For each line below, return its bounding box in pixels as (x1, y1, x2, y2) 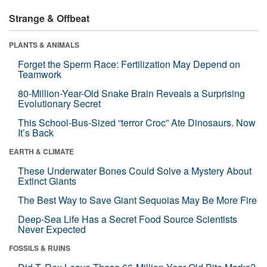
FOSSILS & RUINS (9, 242, 70, 253)
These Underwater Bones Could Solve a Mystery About (18, 163, 252, 178)
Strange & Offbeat (9, 11, 89, 25)
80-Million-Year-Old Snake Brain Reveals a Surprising (18, 86, 245, 100)
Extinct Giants (18, 173, 76, 188)
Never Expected (18, 222, 86, 236)
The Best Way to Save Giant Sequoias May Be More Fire (18, 193, 257, 207)
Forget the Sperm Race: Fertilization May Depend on (18, 57, 240, 71)
